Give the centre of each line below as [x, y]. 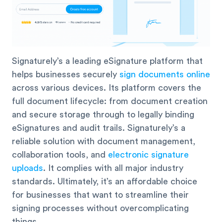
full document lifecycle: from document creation [110, 101]
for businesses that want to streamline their [100, 195]
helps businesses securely [66, 75]
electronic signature [148, 155]
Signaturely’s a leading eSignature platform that [107, 61]
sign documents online [165, 75]
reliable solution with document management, [104, 141]
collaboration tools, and [60, 155]
